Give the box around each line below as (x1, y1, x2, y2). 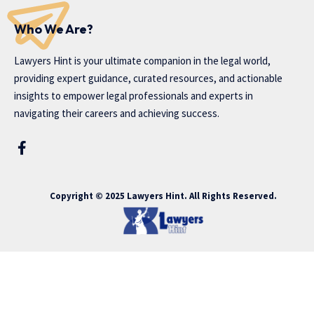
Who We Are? (14, 20, 93, 37)
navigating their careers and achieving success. (14, 106, 219, 120)
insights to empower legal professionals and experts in (14, 88, 253, 102)
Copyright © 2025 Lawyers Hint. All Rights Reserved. (50, 189, 277, 202)
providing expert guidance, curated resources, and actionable (14, 71, 282, 85)
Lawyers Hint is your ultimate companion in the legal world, (14, 53, 271, 67)
